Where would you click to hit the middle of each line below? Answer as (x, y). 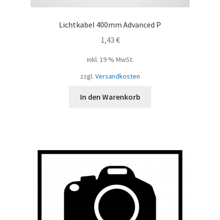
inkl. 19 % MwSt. (110, 59)
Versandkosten (118, 76)
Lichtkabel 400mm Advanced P (110, 24)
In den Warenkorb (110, 96)
